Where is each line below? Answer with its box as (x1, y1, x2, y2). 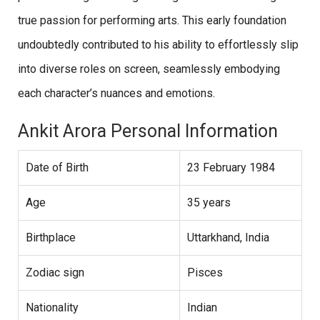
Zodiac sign (26, 266, 84, 280)
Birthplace (26, 231, 76, 245)
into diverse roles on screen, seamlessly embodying (18, 62, 280, 76)
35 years (187, 196, 231, 210)
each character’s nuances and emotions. (18, 86, 218, 101)
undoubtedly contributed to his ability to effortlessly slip (18, 38, 299, 52)
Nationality (26, 301, 79, 315)
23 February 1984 (187, 161, 275, 175)
